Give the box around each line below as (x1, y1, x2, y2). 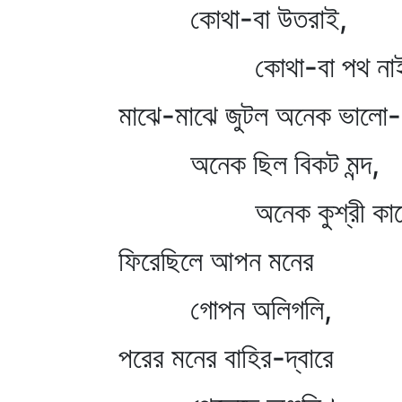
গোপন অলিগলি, (118, 292, 332, 327)
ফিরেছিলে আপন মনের (118, 243, 314, 278)
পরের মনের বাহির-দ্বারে (118, 340, 334, 375)
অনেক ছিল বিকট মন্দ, (118, 146, 380, 181)
